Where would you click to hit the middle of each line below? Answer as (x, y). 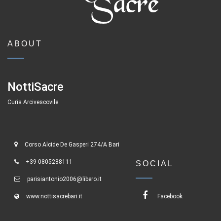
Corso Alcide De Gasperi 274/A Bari (72, 144)
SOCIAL (155, 163)
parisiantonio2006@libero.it (64, 179)
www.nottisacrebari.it (54, 196)
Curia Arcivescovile (33, 102)
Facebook (168, 196)
